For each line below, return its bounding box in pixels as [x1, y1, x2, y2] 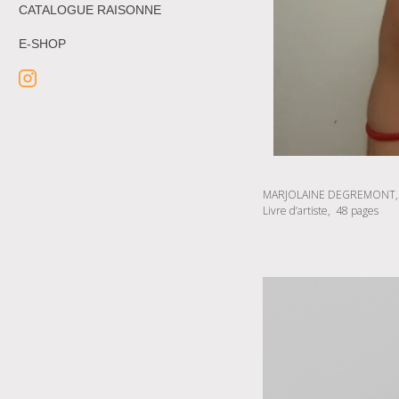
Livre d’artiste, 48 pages [263, 203, 379, 219]
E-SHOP [19, 36, 66, 51]
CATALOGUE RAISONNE [19, 2, 161, 17]
